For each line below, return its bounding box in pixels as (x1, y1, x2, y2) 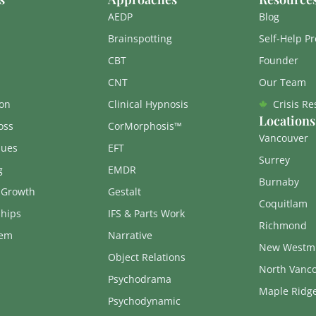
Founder (258, 54, 298, 68)
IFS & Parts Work (107, 207, 185, 221)
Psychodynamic (107, 294, 181, 308)
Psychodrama (107, 272, 171, 286)
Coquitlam (258, 197, 308, 211)
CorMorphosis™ (107, 119, 182, 133)
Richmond (258, 219, 307, 233)
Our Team (258, 75, 306, 90)
